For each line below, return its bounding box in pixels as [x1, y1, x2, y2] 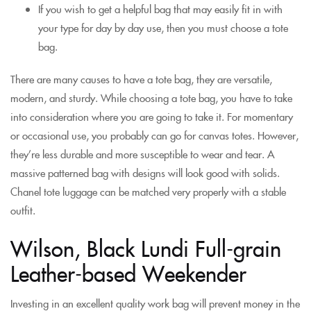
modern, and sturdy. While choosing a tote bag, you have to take [10, 90, 292, 105]
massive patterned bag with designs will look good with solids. [10, 165, 280, 180]
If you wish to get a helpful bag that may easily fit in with [38, 1, 283, 16]
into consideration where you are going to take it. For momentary [10, 109, 293, 124]
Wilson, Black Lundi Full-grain [10, 233, 281, 262]
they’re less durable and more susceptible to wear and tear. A [10, 146, 275, 161]
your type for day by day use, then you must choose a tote [38, 20, 288, 35]
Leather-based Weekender [10, 258, 246, 287]
